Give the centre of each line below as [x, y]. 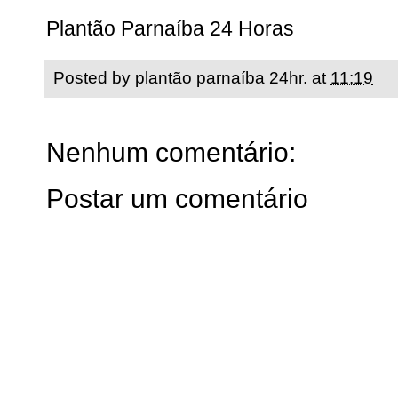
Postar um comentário [177, 198]
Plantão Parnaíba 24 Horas [173, 28]
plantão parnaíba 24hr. [221, 77]
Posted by [94, 77]
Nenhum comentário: [171, 152]
